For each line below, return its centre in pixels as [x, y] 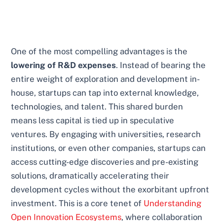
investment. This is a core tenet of [77, 203]
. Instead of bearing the [161, 65]
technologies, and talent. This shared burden [97, 106]
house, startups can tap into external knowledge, [105, 92]
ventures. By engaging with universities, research [106, 134]
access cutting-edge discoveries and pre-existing [105, 162]
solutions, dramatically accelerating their [90, 175]
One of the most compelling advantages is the [99, 51]
